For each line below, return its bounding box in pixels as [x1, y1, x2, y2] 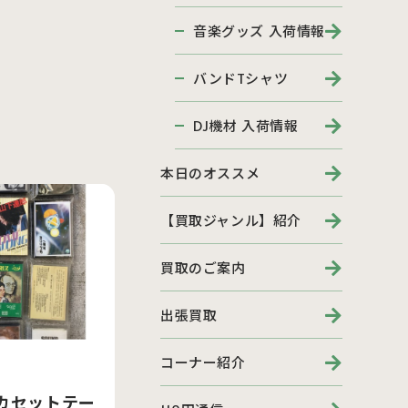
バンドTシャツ [193, 68, 289, 87]
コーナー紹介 [160, 352, 246, 372]
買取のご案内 [160, 258, 246, 277]
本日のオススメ [160, 163, 260, 182]
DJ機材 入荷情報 [193, 116, 299, 135]
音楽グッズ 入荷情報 [193, 21, 325, 40]
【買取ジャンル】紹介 [160, 210, 302, 229]
